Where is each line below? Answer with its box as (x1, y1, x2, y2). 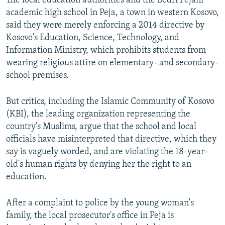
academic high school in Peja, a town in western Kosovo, (6, 8, 219, 18)
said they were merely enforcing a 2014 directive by (6, 21, 204, 31)
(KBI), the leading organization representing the (6, 109, 190, 120)
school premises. (6, 71, 69, 81)
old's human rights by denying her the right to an (6, 160, 191, 170)
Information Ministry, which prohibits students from (6, 46, 206, 56)
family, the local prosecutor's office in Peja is (6, 211, 174, 221)
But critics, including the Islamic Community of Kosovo (6, 97, 214, 107)
